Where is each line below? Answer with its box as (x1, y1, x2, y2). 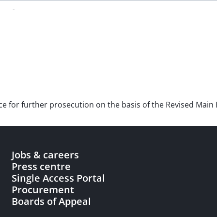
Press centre (12, 160, 71, 173)
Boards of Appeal (12, 195, 91, 208)
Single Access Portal (12, 171, 105, 185)
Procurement (12, 183, 74, 196)
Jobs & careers (12, 148, 79, 161)
